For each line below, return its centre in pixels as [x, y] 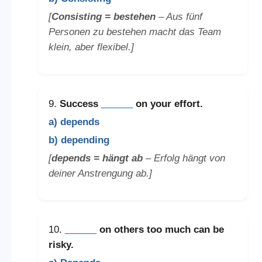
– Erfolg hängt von [184, 158]
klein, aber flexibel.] [91, 47]
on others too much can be [160, 230]
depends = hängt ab [97, 158]
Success [80, 104]
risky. [61, 245]
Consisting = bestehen [103, 17]
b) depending [79, 140]
